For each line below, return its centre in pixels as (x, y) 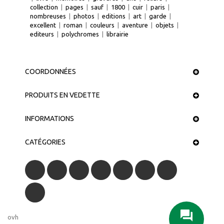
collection (44, 7)
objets (165, 25)
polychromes (80, 34)
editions (114, 16)
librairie (117, 34)
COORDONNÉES (50, 71)
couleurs (102, 25)
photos (84, 16)
